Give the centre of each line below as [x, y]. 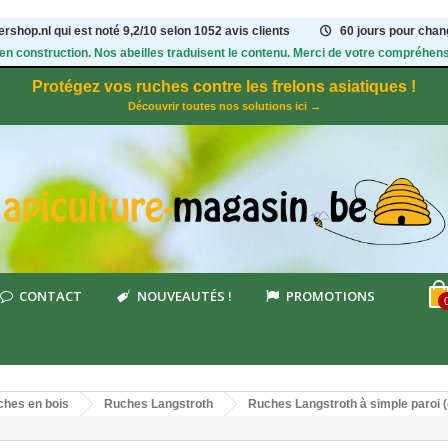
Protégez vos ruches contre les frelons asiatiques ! [224, 86]
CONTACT [51, 296]
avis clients [258, 31]
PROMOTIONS [330, 296]
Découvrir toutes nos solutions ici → [224, 106]
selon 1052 [193, 31]
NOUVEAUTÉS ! [184, 296]
